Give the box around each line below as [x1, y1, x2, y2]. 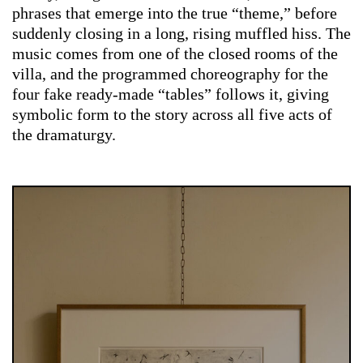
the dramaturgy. [12, 126, 116, 144]
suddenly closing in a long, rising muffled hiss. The [12, 24, 351, 43]
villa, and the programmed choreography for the [12, 65, 328, 83]
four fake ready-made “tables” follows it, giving [12, 85, 329, 104]
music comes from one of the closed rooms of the [12, 45, 338, 63]
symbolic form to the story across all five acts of [12, 105, 332, 124]
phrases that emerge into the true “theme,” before [12, 4, 337, 23]
